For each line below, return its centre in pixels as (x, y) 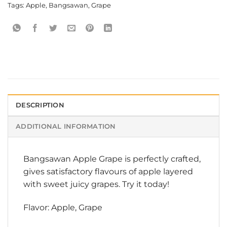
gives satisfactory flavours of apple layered (108, 172)
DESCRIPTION (40, 105)
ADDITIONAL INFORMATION (66, 127)
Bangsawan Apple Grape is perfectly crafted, (112, 159)
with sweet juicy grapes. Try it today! (96, 184)
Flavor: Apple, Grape (63, 208)
